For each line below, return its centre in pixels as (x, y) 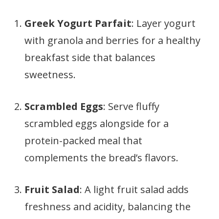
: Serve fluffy (131, 106)
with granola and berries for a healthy (112, 40)
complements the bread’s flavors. (101, 158)
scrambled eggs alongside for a (97, 123)
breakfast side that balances (90, 57)
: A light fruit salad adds (134, 189)
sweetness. (50, 75)
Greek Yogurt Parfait (78, 23)
